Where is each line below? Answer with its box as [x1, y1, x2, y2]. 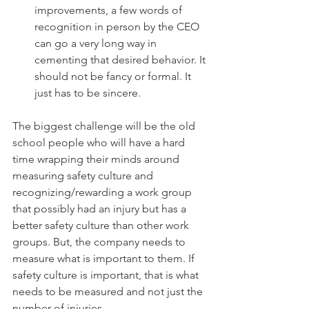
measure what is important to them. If [12, 252, 197, 265]
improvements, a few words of [34, 3, 185, 17]
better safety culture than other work [12, 219, 192, 232]
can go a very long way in [34, 37, 159, 50]
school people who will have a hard [12, 136, 188, 149]
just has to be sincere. [34, 86, 141, 99]
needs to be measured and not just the [12, 285, 206, 298]
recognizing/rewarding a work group [12, 186, 195, 199]
